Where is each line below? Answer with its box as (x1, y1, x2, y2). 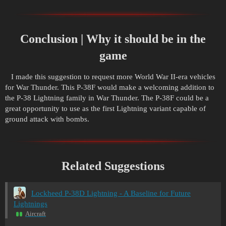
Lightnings (14, 200, 47, 208)
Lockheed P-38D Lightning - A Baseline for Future (31, 189, 191, 197)
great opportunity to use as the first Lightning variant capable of (5, 104, 206, 113)
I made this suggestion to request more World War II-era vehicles (5, 73, 215, 81)
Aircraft (25, 210, 46, 218)
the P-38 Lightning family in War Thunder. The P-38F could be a (5, 94, 209, 102)
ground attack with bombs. (5, 115, 89, 124)
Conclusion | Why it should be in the (20, 32, 206, 46)
